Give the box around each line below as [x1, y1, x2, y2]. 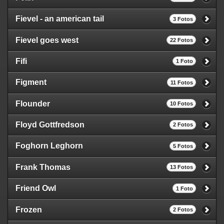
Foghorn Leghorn [15, 141, 83, 150]
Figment [15, 78, 46, 87]
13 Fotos [169, 164, 193, 170]
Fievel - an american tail [15, 14, 104, 23]
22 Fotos [169, 36, 193, 43]
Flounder [15, 99, 50, 108]
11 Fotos [170, 79, 193, 85]
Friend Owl [15, 184, 56, 193]
